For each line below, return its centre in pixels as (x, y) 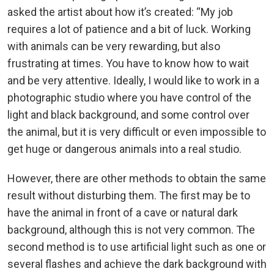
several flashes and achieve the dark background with (137, 264)
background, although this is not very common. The (131, 230)
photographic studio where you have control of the (129, 98)
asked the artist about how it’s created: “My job (120, 12)
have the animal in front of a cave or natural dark (123, 213)
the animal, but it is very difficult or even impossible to (137, 132)
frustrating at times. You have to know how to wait (128, 64)
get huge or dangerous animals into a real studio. (124, 149)
